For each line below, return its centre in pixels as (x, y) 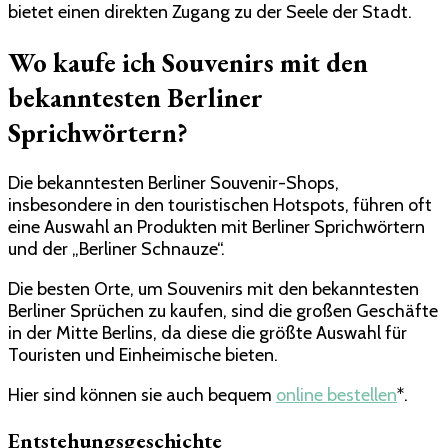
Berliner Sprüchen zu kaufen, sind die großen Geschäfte (223, 311)
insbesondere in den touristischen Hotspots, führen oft (220, 205)
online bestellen (336, 395)
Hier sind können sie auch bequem (142, 395)
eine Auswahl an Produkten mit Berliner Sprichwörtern (216, 227)
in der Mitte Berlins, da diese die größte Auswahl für (207, 333)
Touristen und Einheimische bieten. (143, 355)
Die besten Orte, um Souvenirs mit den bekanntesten (213, 289)
